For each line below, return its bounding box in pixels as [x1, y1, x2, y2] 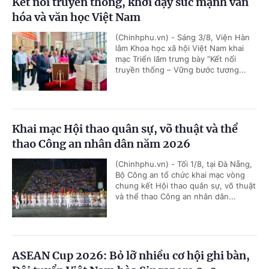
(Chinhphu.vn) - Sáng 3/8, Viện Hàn [115, 32, 250, 42]
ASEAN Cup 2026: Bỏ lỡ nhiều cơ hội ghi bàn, [12, 248, 250, 262]
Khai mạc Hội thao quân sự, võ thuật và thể [12, 121, 238, 136]
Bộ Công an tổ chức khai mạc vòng [115, 169, 245, 180]
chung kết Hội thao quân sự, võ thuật [115, 180, 256, 190]
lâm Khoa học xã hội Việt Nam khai [115, 43, 244, 53]
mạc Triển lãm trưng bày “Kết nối [115, 53, 236, 64]
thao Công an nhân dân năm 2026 [12, 136, 190, 151]
